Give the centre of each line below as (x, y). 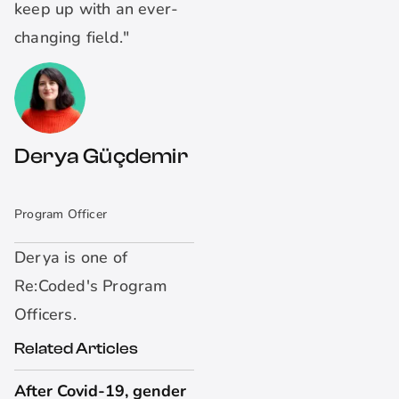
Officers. (45, 315)
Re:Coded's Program (91, 286)
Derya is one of (71, 258)
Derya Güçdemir (101, 157)
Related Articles (76, 349)
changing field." (72, 38)
